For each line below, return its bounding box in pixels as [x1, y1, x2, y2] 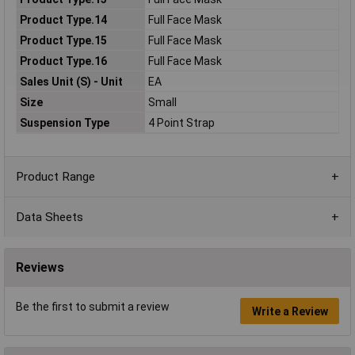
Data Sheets [16, 209, 83, 224]
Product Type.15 [19, 33, 107, 47]
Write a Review [251, 304, 328, 318]
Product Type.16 [19, 54, 107, 67]
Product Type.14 [19, 13, 107, 26]
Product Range [16, 169, 95, 184]
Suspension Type [19, 116, 109, 129]
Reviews [16, 260, 64, 276]
